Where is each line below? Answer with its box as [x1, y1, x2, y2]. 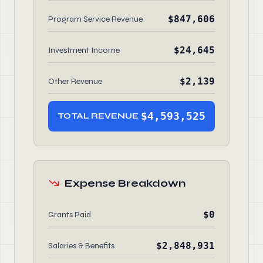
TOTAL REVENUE [58, 111, 139, 121]
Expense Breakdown [65, 177, 186, 190]
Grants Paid [48, 210, 91, 220]
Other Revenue [48, 76, 102, 86]
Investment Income [48, 45, 120, 55]
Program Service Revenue [48, 14, 143, 24]
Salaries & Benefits [48, 241, 114, 251]
